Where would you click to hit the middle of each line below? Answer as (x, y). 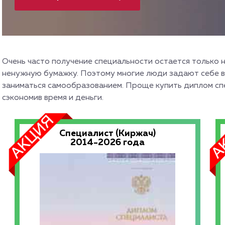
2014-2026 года (107, 143)
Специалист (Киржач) (107, 134)
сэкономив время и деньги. (53, 98)
